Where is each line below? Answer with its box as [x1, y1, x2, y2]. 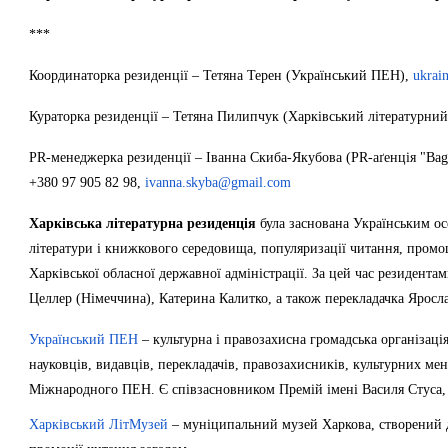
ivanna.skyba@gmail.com [145, 175, 291, 190]
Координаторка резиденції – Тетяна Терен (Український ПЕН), [29, 68, 413, 83]
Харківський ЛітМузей [29, 417, 168, 432]
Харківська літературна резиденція [29, 216, 256, 231]
